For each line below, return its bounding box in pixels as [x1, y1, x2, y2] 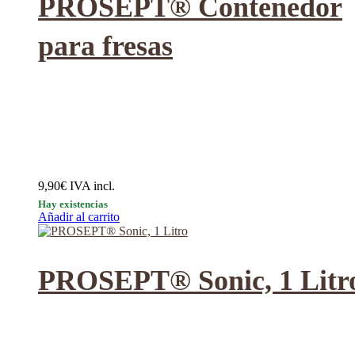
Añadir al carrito [38, 209, 120, 223]
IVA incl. [70, 178, 115, 193]
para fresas [38, 29, 173, 62]
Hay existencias [38, 197, 108, 210]
